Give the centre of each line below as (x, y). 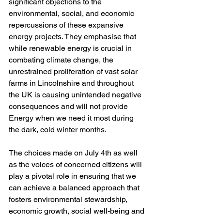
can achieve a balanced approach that (75, 188)
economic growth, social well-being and (77, 211)
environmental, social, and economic (72, 13)
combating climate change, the (62, 60)
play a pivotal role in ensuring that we (73, 176)
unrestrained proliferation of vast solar (74, 71)
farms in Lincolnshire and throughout (72, 83)
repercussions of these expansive (67, 25)
